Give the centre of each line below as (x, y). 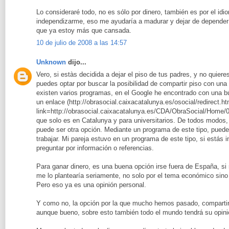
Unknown (51, 62)
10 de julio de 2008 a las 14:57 (82, 43)
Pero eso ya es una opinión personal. (91, 185)
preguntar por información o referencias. (95, 148)
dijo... (76, 62)
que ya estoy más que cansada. (84, 30)
